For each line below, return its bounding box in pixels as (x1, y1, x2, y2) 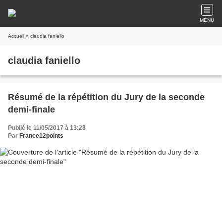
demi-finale (8, 105, 55, 114)
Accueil (8, 33, 24, 39)
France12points (19, 132, 63, 139)
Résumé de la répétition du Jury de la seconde (8, 92, 205, 102)
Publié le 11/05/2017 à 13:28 (8, 124, 86, 131)
